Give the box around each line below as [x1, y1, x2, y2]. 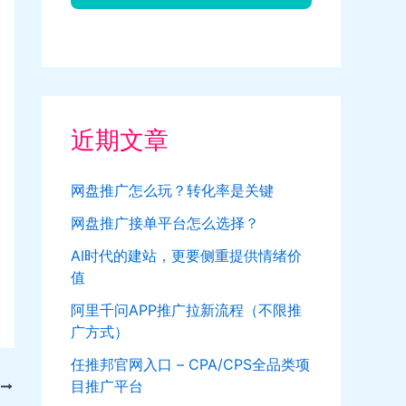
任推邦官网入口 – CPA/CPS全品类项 [71, 355, 310, 374]
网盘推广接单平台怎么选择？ [71, 214, 259, 233]
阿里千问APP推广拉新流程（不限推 [71, 301, 302, 320]
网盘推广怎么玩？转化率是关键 [71, 181, 274, 200]
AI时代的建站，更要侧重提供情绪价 [71, 246, 302, 266]
